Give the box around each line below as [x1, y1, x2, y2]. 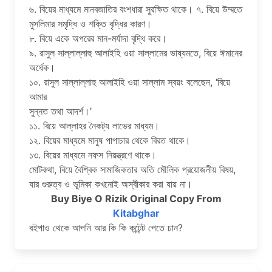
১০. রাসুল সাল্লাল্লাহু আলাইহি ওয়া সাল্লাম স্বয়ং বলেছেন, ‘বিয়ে [29, 75, 230, 88]
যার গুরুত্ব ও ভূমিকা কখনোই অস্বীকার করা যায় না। [29, 177, 192, 190]
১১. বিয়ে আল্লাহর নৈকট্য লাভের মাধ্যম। [29, 119, 160, 132]
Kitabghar [112, 206, 160, 219]
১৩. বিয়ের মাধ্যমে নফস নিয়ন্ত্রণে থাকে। [29, 148, 157, 161]
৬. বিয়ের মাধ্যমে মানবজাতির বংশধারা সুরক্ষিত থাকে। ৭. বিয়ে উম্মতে [29, 2, 242, 15]
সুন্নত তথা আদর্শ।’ [29, 104, 92, 117]
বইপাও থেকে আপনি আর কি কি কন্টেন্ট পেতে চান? [29, 221, 183, 234]
